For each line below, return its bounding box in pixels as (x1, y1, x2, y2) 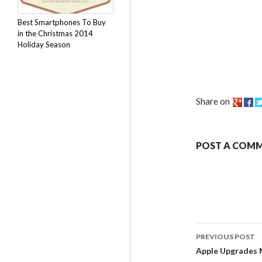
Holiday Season (18, 40, 70, 49)
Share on (196, 96, 230, 106)
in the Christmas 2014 (18, 29, 93, 38)
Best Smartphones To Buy (18, 18, 106, 27)
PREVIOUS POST (196, 232, 255, 241)
